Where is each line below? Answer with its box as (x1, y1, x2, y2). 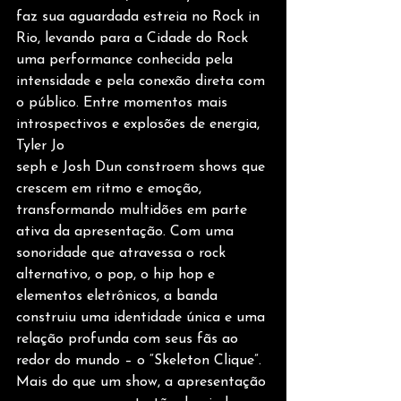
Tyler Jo (16, 138, 64, 153)
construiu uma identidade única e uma (16, 310, 269, 325)
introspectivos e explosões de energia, (16, 116, 264, 132)
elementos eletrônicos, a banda (16, 288, 222, 303)
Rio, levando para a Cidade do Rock (16, 30, 252, 46)
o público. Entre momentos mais (16, 95, 232, 110)
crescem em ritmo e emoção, (16, 181, 206, 196)
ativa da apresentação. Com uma (16, 224, 238, 239)
